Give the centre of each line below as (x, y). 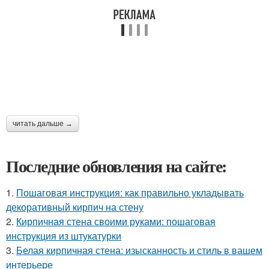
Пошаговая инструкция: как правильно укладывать (130, 193)
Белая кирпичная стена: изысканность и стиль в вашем (139, 250)
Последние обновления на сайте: (116, 166)
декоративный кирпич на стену (75, 207)
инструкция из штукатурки (64, 236)
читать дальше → (43, 124)
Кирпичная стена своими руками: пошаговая (116, 222)
